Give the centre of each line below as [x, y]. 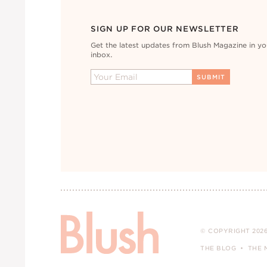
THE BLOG [218, 248]
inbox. [102, 55]
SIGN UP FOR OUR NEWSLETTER [165, 29]
